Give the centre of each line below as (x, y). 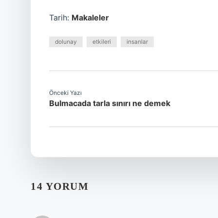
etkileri (102, 42)
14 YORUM (60, 186)
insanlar (137, 42)
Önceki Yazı (65, 93)
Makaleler (90, 18)
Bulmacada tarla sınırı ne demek (110, 103)
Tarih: (60, 18)
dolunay (66, 42)
